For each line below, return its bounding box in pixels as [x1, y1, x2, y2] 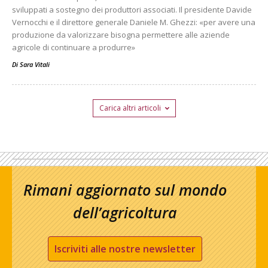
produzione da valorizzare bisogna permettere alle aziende [12, 29, 230, 41]
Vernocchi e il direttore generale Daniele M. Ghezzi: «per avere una [12, 17, 255, 28]
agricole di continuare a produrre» [12, 42, 135, 53]
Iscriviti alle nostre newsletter [54, 242, 196, 256]
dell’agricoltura [73, 202, 177, 223]
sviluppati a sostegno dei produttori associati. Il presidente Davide [12, 4, 252, 16]
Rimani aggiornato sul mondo [23, 179, 227, 200]
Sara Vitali [20, 60, 50, 69]
